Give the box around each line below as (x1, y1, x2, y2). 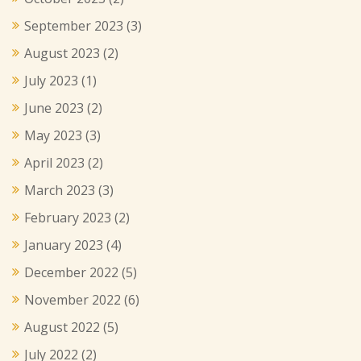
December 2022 (24, 263, 118, 281)
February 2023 (24, 208, 111, 226)
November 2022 (24, 290, 121, 309)
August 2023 (24, 44, 100, 62)
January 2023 (24, 235, 103, 254)
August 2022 (24, 317, 100, 336)
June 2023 (24, 98, 84, 117)
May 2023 (24, 126, 82, 144)
